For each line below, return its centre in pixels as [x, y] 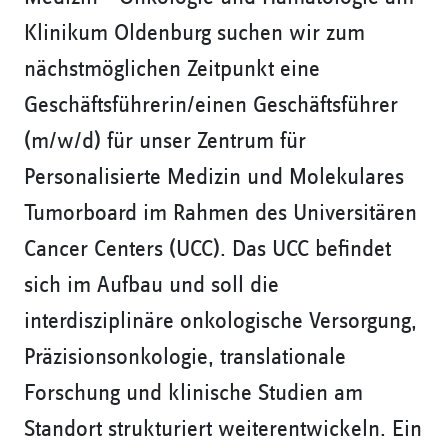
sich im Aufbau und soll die [151, 285]
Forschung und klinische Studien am [193, 393]
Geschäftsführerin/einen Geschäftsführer [211, 105]
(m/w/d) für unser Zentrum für [165, 141]
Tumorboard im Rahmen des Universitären [220, 213]
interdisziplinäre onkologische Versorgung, [220, 321]
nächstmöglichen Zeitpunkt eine [172, 69]
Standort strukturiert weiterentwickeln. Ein [223, 429]
